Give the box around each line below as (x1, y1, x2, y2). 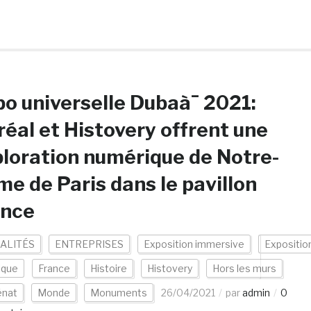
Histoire (90, 262, 127, 274)
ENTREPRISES (54, 238, 124, 250)
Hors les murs (212, 262, 276, 274)
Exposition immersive (143, 238, 244, 250)
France (37, 262, 70, 274)
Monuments (90, 287, 147, 299)
